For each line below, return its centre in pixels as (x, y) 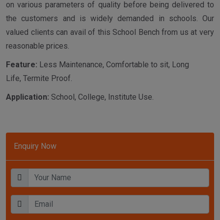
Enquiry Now (35, 146)
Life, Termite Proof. (39, 79)
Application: (27, 97)
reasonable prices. (38, 46)
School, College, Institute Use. (101, 97)
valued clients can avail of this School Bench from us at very (110, 32)
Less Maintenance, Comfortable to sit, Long (113, 65)
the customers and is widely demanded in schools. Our (110, 19)
